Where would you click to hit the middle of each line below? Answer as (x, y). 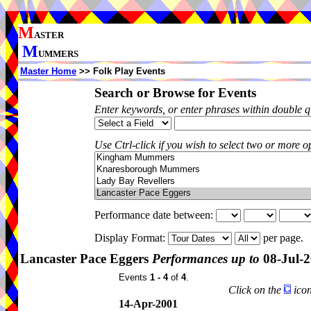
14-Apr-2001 (148, 304)
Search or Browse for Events (175, 93)
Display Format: (131, 238)
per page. (285, 238)
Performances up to (206, 259)
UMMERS (58, 54)
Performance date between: (155, 215)
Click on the (256, 290)
